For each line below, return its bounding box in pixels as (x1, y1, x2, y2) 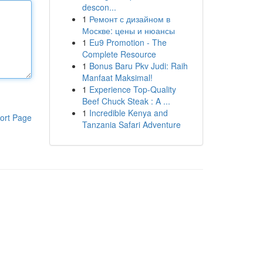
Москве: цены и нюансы (82, 25, 175, 36)
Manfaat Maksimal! (82, 72, 153, 83)
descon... (82, 1, 116, 13)
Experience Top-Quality (89, 83, 176, 95)
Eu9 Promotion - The (89, 36, 167, 48)
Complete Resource (82, 48, 156, 60)
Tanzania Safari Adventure (82, 119, 181, 130)
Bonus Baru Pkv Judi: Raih (89, 60, 188, 72)
